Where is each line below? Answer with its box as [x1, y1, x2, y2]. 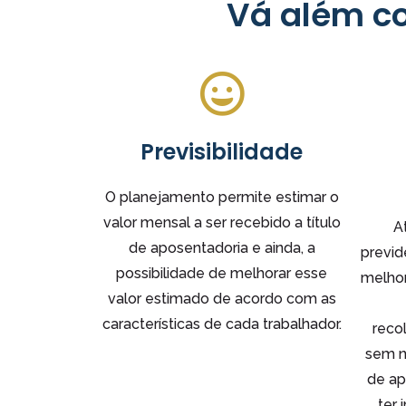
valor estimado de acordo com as [107, 289, 336, 307]
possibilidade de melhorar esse [116, 264, 327, 282]
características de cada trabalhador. [101, 314, 342, 333]
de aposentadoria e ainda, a [128, 238, 315, 256]
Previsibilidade [140, 136, 303, 167]
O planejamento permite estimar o [104, 188, 339, 206]
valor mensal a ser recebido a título [102, 213, 341, 231]
